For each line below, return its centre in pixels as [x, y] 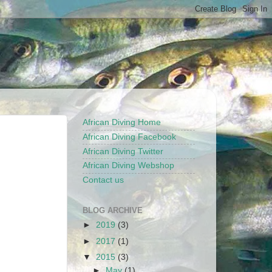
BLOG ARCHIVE [113, 210]
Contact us [103, 180]
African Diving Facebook [129, 137]
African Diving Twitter [123, 151]
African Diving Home [122, 123]
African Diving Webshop [128, 166]
